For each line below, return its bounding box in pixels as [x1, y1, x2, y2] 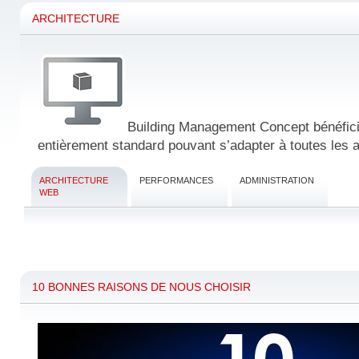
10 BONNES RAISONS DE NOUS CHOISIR [32, 280, 251, 293]
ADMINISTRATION [240, 175, 314, 185]
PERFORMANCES [139, 175, 213, 185]
